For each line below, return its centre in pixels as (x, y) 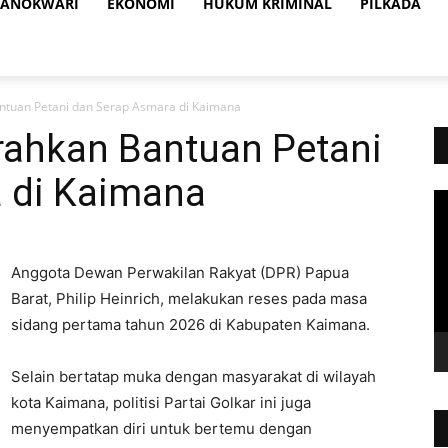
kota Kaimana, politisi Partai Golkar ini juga (161, 402)
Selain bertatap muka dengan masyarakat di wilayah (193, 376)
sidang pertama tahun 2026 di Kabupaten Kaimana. (190, 324)
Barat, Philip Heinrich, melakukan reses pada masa (189, 298)
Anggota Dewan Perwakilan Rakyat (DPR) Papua (180, 272)
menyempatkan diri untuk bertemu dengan (161, 428)
